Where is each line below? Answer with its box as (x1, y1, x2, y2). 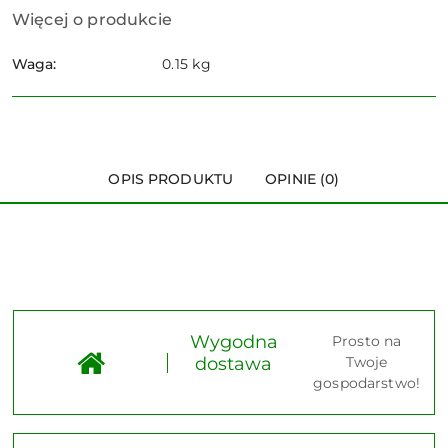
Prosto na (331, 332, 402, 351)
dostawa (195, 353, 273, 376)
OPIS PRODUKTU (108, 170, 234, 189)
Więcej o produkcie (12, 10, 172, 30)
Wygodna (189, 331, 278, 354)
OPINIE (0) (265, 170, 340, 189)
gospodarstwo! (313, 374, 420, 393)
